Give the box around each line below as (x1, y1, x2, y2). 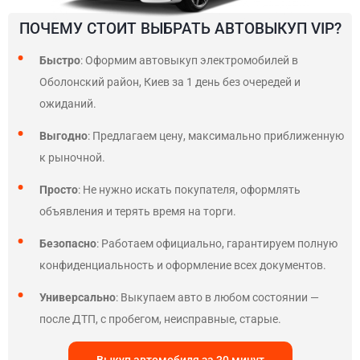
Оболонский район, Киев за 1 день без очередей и (39, 76, 301, 88)
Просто (39, 183, 78, 196)
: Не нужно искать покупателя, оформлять (78, 183, 301, 196)
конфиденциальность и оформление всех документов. (39, 259, 326, 272)
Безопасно (39, 237, 96, 250)
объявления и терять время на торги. (39, 205, 236, 218)
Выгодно (39, 129, 88, 142)
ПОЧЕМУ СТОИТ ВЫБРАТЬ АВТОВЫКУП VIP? (18, 19, 342, 38)
